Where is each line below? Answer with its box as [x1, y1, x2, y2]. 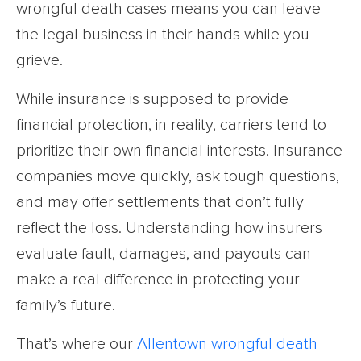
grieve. [16, 52, 63, 69]
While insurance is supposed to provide [16, 91, 288, 108]
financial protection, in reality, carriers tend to [16, 117, 326, 134]
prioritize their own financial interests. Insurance [16, 143, 342, 160]
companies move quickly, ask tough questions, [16, 168, 339, 185]
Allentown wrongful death [137, 336, 317, 353]
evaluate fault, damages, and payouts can [16, 246, 311, 263]
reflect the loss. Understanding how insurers [16, 220, 322, 237]
